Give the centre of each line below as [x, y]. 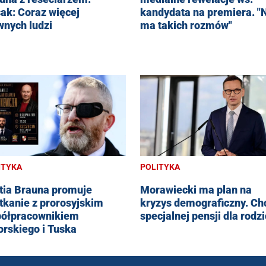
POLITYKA [160, 167]
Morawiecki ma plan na [196, 189]
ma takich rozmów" [186, 26]
